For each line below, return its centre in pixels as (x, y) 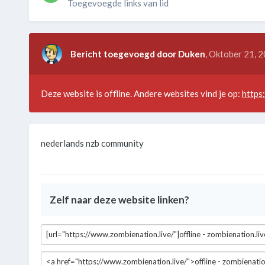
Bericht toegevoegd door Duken (138, 54)
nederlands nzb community (92, 143)
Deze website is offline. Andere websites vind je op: (141, 94)
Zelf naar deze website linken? (119, 200)
